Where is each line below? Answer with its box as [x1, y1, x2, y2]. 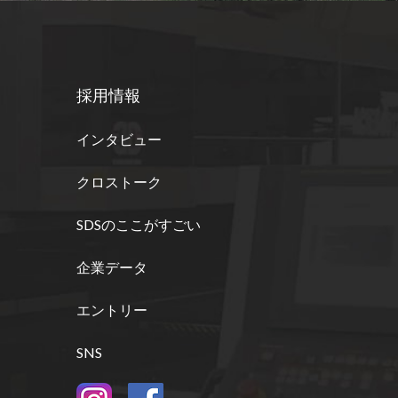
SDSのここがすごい [76, 215, 201, 233]
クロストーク [76, 172, 162, 190]
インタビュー [76, 130, 162, 147]
